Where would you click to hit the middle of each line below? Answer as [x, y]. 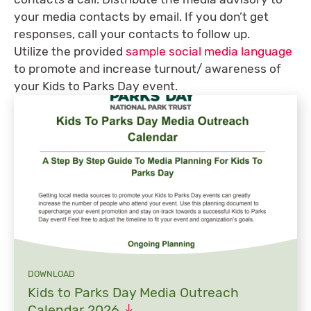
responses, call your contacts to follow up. [132, 34]
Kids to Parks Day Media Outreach [133, 293]
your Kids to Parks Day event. [96, 86]
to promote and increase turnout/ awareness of [148, 68]
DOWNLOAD [51, 274]
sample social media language [209, 51]
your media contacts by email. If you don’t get [141, 16]
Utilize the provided [70, 51]
